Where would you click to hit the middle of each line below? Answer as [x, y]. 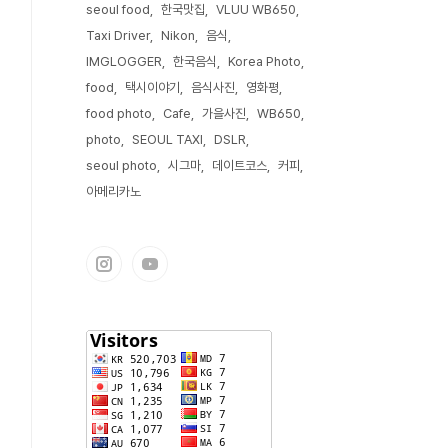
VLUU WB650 [256, 9]
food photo [119, 113]
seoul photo [121, 165]
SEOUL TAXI [167, 139]
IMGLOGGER [124, 61]
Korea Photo [264, 61]
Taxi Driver [118, 35]
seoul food [118, 9]
